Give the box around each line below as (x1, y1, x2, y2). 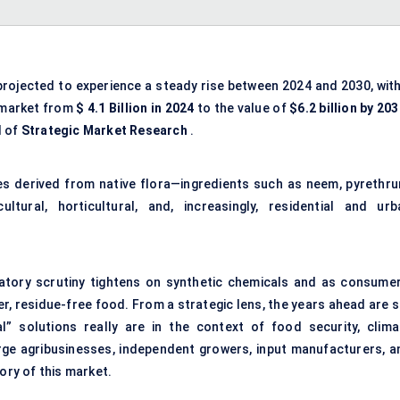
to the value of (194, 101, 290, 116)
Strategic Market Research (21, 123, 187, 138)
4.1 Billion (87, 101, 148, 116)
